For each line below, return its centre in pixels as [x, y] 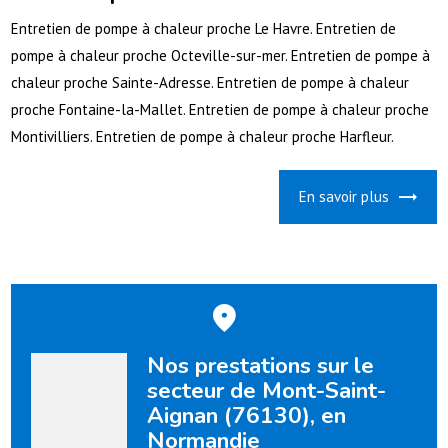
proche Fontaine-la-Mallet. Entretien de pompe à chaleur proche [220, 110]
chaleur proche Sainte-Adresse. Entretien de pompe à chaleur [210, 83]
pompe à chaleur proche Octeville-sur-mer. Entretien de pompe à [221, 56]
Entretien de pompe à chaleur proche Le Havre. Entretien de [204, 29]
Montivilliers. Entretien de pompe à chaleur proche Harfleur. [203, 137]
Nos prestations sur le [260, 365]
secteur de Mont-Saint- [266, 390]
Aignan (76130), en [246, 415]
